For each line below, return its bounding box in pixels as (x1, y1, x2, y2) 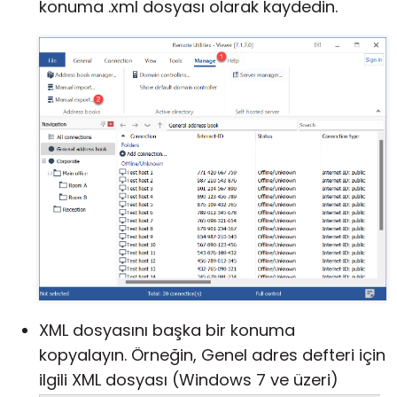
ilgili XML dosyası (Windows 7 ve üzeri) (39, 369, 339, 392)
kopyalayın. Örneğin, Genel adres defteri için (39, 344, 385, 367)
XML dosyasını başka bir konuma (39, 319, 295, 342)
